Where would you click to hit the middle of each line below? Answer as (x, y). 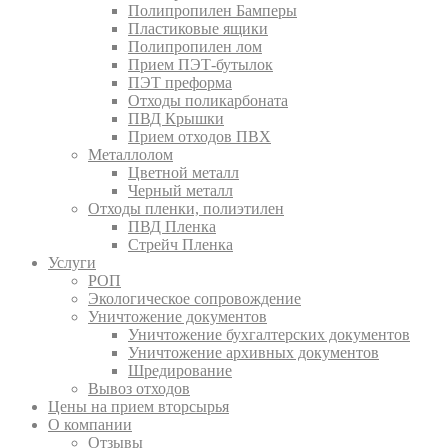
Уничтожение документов (177, 316)
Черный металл (180, 190)
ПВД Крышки (176, 118)
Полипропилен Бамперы (212, 10)
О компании (90, 424)
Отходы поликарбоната (208, 100)
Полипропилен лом (195, 46)
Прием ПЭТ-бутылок (200, 64)
